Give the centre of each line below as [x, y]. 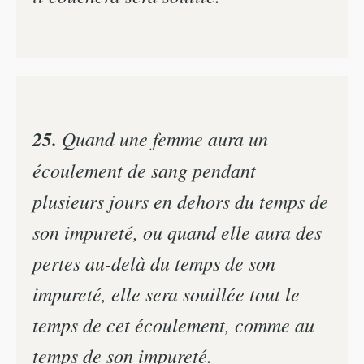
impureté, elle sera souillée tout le [166, 293]
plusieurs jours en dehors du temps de [180, 200]
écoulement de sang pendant [144, 169]
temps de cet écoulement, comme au [173, 324]
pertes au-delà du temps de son [154, 262]
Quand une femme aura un [162, 138]
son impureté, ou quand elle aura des [177, 231]
